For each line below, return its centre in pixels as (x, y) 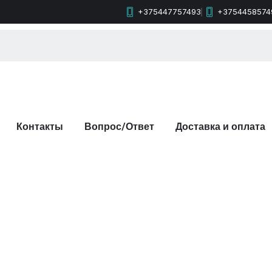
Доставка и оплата (220, 127)
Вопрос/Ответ (119, 127)
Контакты (40, 127)
